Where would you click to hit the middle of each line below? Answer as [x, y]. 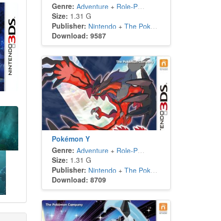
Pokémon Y [71, 139]
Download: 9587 [79, 36]
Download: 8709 [79, 180]
